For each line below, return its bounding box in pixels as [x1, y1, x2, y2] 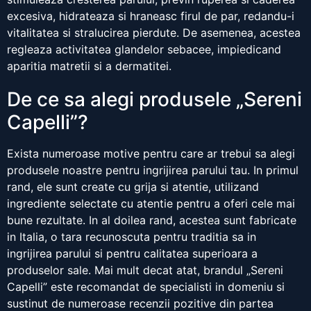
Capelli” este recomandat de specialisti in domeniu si [7, 280, 285, 294]
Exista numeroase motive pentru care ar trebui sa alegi [7, 146, 295, 161]
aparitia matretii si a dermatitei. [7, 59, 171, 74]
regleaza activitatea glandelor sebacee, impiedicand [7, 42, 281, 57]
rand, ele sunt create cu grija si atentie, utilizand [7, 180, 259, 194]
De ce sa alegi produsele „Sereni [7, 87, 302, 112]
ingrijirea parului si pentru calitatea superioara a [7, 246, 258, 261]
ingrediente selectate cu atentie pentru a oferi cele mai [7, 196, 295, 211]
